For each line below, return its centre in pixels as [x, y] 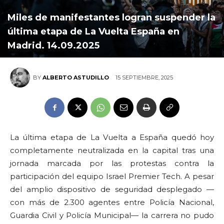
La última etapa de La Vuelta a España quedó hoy [112, 137]
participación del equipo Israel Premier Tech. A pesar [112, 176]
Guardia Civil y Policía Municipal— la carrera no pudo [112, 215]
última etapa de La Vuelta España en [93, 32]
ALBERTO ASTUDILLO [76, 78]
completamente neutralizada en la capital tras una [112, 150]
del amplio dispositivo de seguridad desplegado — [112, 189]
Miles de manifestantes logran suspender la [111, 18]
